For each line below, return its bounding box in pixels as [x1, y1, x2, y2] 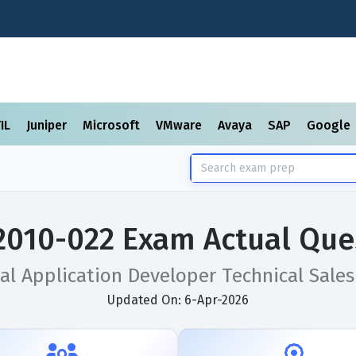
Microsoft [83, 118, 143, 133]
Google [307, 118, 354, 133]
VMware [156, 118, 205, 133]
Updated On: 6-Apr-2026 [107, 292, 249, 308]
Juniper [26, 118, 70, 133]
